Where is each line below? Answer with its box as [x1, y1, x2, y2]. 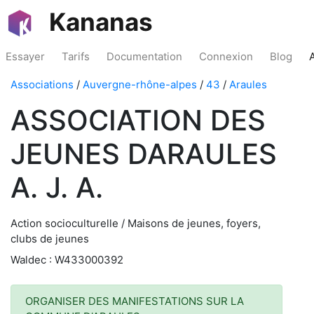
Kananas [49, 7, 153, 36]
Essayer [6, 50, 45, 63]
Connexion [199, 50, 253, 63]
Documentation [107, 50, 182, 63]
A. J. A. [11, 170, 103, 205]
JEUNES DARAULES [11, 137, 277, 171]
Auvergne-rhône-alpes [83, 78, 197, 91]
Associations [11, 78, 74, 91]
